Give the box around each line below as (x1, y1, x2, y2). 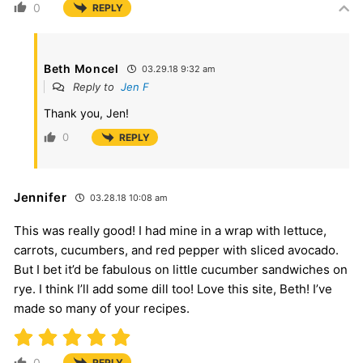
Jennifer (14, 190, 67, 206)
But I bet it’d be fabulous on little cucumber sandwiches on (14, 262, 348, 278)
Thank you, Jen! (44, 105, 129, 120)
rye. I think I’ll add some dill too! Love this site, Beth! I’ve (14, 281, 332, 297)
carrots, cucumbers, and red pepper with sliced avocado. (14, 242, 339, 258)
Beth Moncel (44, 61, 119, 75)
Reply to (70, 79, 121, 93)
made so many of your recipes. (14, 301, 190, 317)
